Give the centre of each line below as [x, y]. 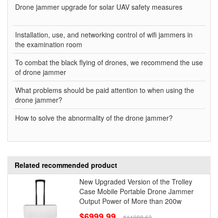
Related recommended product [66, 165]
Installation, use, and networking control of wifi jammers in [104, 35]
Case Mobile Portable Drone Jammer [136, 191]
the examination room [49, 45]
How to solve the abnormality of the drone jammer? [94, 118]
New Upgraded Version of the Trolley [136, 182]
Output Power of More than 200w [130, 201]
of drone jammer [41, 72]
